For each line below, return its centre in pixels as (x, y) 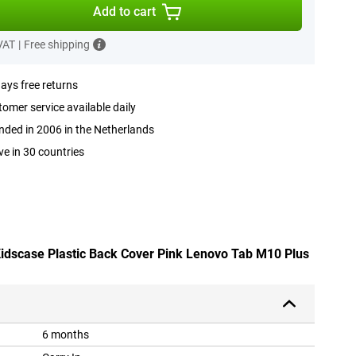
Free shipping (56, 44)
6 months (66, 335)
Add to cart (125, 12)
